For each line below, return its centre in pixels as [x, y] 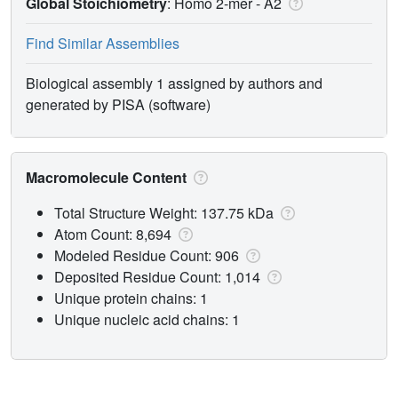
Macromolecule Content [108, 177]
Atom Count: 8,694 [115, 234]
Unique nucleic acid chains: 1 [147, 319]
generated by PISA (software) [118, 104]
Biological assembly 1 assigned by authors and [174, 83]
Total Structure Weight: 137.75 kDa [166, 212]
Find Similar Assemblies [103, 43]
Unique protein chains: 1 [131, 298]
